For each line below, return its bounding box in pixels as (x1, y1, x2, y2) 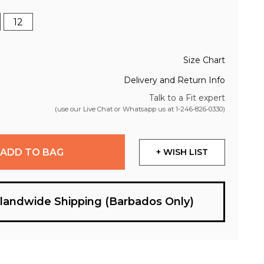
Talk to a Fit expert (148, 93, 225, 104)
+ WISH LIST (156, 147, 209, 158)
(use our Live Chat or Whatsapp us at (54, 105, 176, 114)
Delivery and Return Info (123, 74, 225, 85)
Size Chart (183, 55, 225, 66)
